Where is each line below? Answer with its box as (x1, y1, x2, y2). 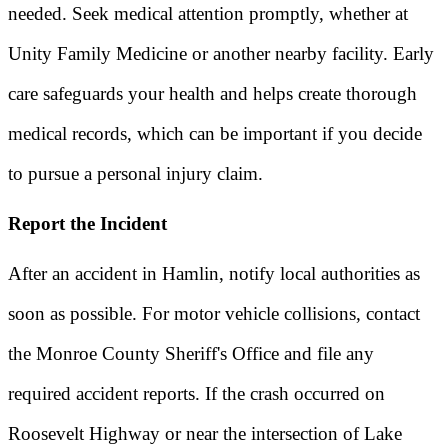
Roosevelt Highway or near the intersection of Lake (8, 422, 402, 444)
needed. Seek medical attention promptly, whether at (8, 3, 408, 25)
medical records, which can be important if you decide (8, 123, 422, 145)
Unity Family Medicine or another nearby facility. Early (8, 43, 434, 65)
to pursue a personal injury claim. (8, 163, 263, 185)
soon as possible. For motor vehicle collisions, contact (8, 302, 420, 324)
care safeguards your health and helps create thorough (8, 83, 417, 105)
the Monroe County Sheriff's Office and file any (8, 342, 374, 364)
